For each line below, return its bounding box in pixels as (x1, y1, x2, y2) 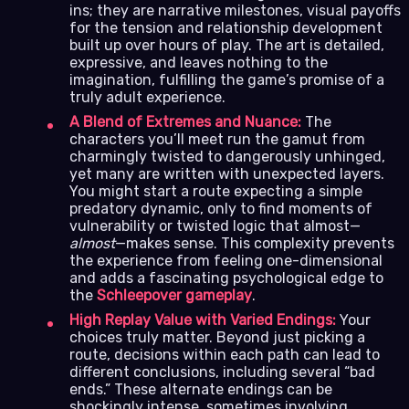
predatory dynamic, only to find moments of (69, 199, 372, 217)
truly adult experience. (69, 88, 225, 106)
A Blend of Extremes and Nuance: (69, 112, 301, 131)
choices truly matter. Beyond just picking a (69, 328, 365, 346)
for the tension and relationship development (69, 18, 383, 37)
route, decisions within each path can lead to (69, 345, 380, 363)
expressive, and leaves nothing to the (69, 53, 328, 71)
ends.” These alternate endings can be (69, 380, 332, 398)
